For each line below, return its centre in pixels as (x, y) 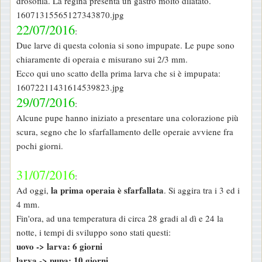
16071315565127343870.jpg (70, 15)
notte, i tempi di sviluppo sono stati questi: (94, 232)
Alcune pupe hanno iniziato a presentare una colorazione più (127, 118)
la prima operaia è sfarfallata (107, 190)
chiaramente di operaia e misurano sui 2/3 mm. (102, 59)
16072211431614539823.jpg (70, 87)
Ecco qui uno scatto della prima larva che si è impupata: (118, 73)
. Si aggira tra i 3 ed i (202, 190)
